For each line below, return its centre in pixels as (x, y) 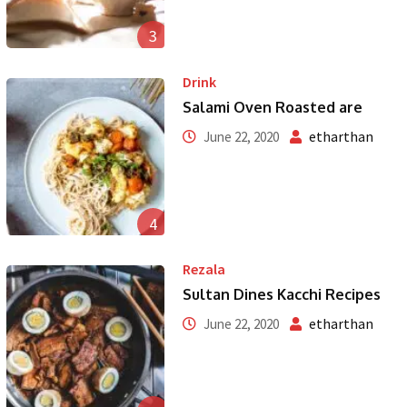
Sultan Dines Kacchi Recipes (281, 295)
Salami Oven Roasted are (272, 107)
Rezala (203, 269)
